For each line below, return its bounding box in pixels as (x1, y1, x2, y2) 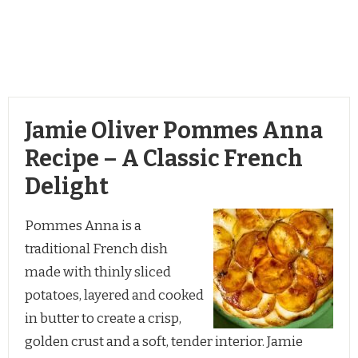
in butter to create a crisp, (25, 309, 181, 327)
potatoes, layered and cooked (25, 286, 204, 304)
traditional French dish (25, 240, 168, 257)
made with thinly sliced (25, 263, 171, 280)
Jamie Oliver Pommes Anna (25, 116, 323, 145)
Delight (25, 172, 109, 201)
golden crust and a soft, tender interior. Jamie (25, 332, 303, 350)
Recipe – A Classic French (25, 144, 303, 173)
